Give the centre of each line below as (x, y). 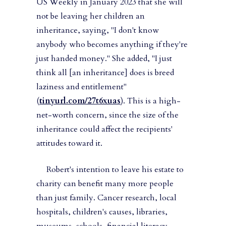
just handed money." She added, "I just (104, 59)
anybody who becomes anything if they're (112, 45)
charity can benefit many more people (105, 184)
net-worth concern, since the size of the (107, 115)
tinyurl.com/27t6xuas (80, 101)
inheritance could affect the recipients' (104, 129)
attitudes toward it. (70, 144)
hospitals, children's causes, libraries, (102, 212)
